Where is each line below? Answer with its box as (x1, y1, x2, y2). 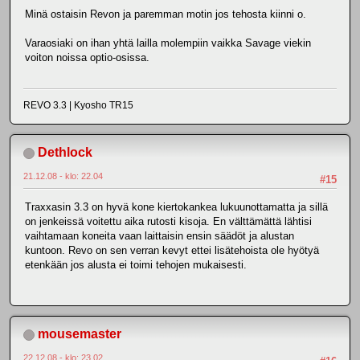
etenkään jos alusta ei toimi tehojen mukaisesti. (25, 258, 247, 271)
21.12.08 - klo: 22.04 (23, 171, 103, 182)
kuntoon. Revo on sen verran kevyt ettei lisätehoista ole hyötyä (25, 243, 319, 256)
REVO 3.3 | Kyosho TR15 (23, 100, 133, 112)
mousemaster (38, 327, 121, 342)
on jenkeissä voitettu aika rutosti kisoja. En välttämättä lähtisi (25, 215, 312, 227)
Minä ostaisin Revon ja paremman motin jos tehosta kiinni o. (25, 8, 306, 21)
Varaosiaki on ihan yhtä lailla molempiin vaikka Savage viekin (25, 37, 311, 50)
